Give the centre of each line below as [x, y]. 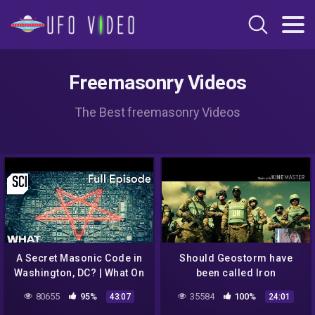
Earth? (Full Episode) [79, 288]
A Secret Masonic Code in [79, 258]
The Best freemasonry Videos [157, 112]
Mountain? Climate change [236, 288]
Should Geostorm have [236, 258]
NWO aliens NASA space [236, 303]
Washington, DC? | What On [79, 273]
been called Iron [236, 273]
